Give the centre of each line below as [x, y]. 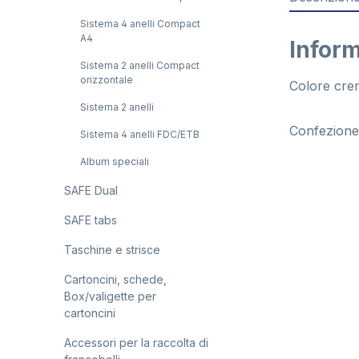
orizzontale [107, 80]
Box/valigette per [110, 296]
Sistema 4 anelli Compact [140, 24]
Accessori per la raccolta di [136, 343]
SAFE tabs [91, 220]
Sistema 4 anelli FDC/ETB [140, 134]
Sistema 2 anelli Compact [140, 65]
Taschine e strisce [112, 250]
